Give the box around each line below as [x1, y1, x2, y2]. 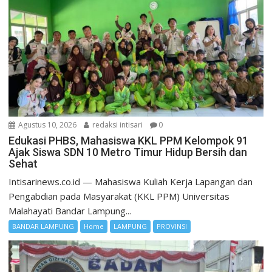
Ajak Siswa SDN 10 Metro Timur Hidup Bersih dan [8, 146, 248, 159]
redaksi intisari [90, 120, 143, 131]
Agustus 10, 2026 [16, 120, 77, 131]
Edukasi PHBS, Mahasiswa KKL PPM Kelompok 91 [8, 134, 249, 148]
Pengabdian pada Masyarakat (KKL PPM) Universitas [8, 190, 230, 203]
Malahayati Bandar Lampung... [8, 205, 132, 217]
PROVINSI [157, 222, 188, 231]
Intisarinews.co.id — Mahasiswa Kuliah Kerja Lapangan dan [8, 175, 253, 188]
